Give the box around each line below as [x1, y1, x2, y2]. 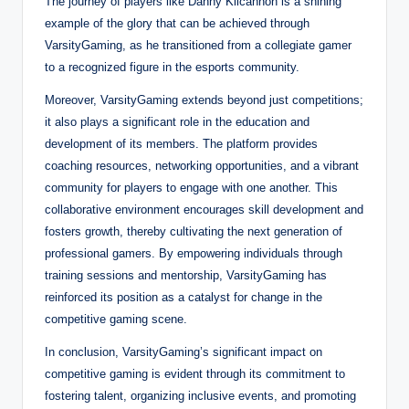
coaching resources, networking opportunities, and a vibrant [45, 158, 359, 173]
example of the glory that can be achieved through [45, 16, 309, 30]
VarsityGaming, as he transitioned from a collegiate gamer [45, 37, 351, 52]
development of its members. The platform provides [45, 136, 318, 151]
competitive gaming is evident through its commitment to [45, 366, 345, 381]
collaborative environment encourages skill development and [45, 202, 363, 216]
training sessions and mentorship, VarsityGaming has [45, 267, 327, 282]
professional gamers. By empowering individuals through [45, 246, 342, 260]
